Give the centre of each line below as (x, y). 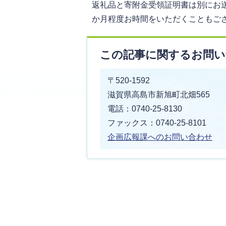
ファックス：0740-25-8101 (157, 123)
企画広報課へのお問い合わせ (160, 137)
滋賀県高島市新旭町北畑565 (159, 95)
